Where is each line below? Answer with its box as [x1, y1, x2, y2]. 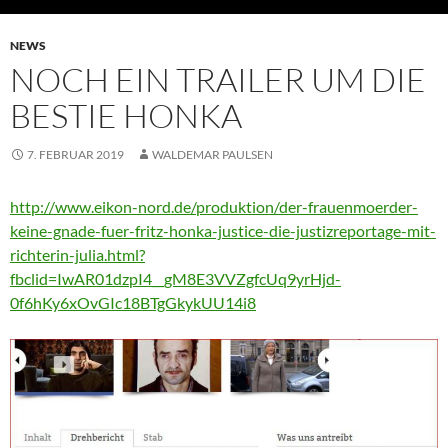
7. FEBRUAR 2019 [27, 147, 124, 163]
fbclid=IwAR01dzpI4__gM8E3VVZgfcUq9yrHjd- [10, 269, 341, 289]
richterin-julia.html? [10, 245, 145, 265]
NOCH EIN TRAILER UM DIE [10, 59, 426, 101]
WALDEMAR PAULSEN [152, 147, 273, 163]
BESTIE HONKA [10, 95, 242, 137]
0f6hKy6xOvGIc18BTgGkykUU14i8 [10, 293, 256, 313]
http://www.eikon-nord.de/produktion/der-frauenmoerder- [10, 197, 418, 217]
